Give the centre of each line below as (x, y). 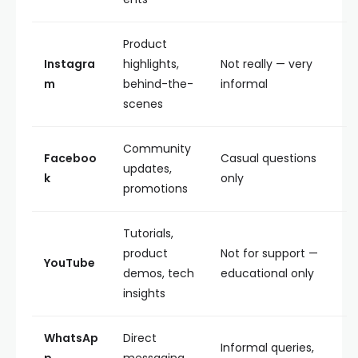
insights (144, 293)
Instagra (70, 64)
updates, (147, 169)
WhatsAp (71, 338)
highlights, (151, 64)
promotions (155, 189)
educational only (267, 273)
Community (157, 149)
